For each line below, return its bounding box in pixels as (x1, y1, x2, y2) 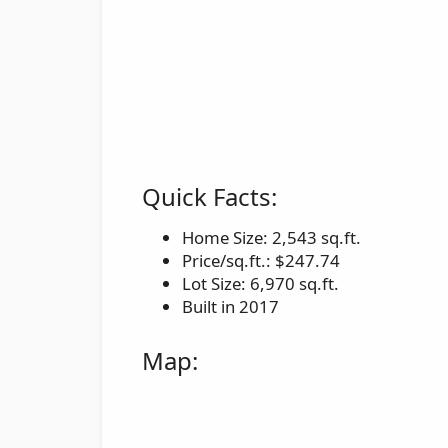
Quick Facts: (142, 179, 277, 213)
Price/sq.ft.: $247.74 (182, 248, 340, 272)
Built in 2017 (182, 294, 279, 318)
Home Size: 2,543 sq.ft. (182, 225, 361, 249)
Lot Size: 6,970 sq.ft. (182, 271, 339, 295)
